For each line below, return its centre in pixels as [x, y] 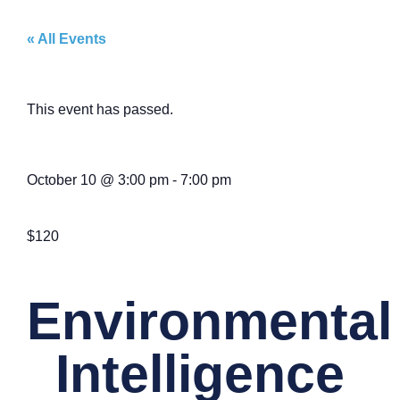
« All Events [67, 39]
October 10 [62, 180]
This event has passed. [100, 109]
